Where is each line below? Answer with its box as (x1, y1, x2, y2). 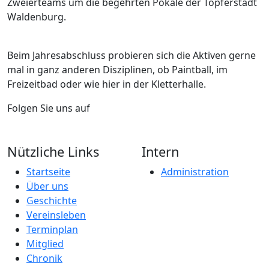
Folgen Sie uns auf (7, 101, 90, 115)
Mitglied (26, 237, 64, 250)
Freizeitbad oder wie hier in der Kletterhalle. (7, 77, 206, 91)
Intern (142, 142, 179, 160)
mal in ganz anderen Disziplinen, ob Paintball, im (7, 62, 228, 76)
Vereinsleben (26, 208, 86, 222)
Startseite (26, 165, 70, 178)
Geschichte (26, 193, 77, 207)
